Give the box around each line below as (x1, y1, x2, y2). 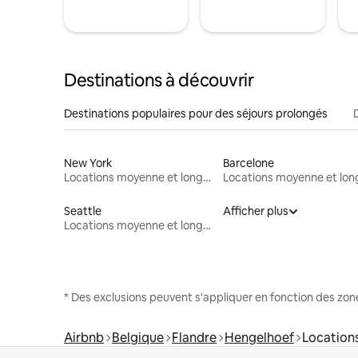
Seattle (64, 203, 101, 218)
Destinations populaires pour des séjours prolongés (64, 105, 328, 121)
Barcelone (222, 155, 274, 170)
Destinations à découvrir (64, 68, 254, 92)
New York (64, 155, 113, 170)
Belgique (112, 328, 164, 346)
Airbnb (64, 328, 104, 346)
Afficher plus (222, 203, 288, 218)
